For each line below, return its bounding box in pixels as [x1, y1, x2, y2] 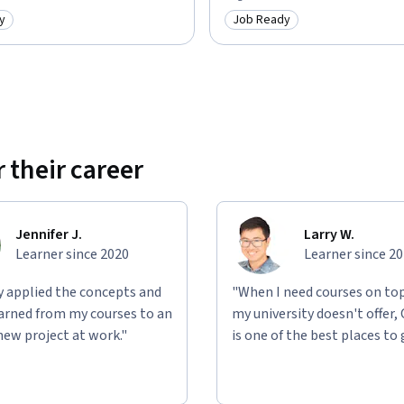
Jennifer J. [15, 224, 82, 244]
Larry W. [304, 224, 354, 244]
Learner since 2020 [15, 243, 129, 264]
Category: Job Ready [232, 19, 356, 40]
